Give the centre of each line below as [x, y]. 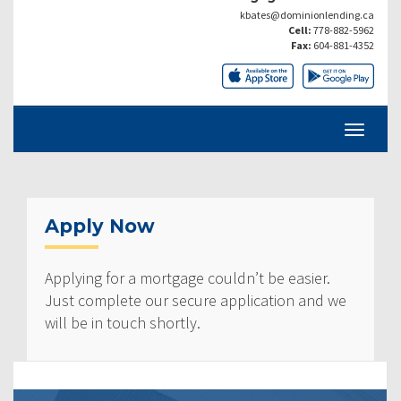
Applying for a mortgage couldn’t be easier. [188, 278]
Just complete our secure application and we [196, 301]
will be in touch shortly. [123, 323]
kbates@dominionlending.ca [307, 14]
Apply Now [100, 226]
